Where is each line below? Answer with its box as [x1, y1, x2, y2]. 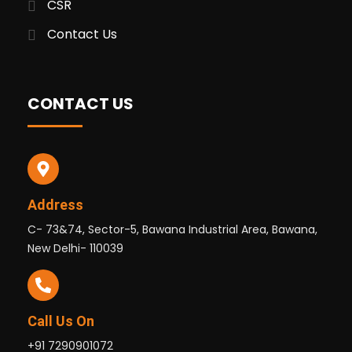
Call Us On [27, 312, 94, 329]
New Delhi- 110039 [27, 240, 123, 256]
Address [27, 196, 83, 213]
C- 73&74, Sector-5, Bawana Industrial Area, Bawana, [27, 221, 317, 237]
